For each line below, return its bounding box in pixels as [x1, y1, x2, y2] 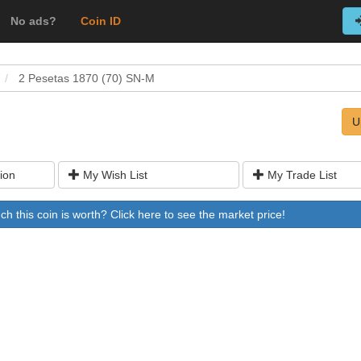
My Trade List [263, 168, 337, 181]
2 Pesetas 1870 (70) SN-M [19, 72, 155, 85]
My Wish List [79, 168, 147, 181]
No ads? [10, 15, 56, 27]
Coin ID [81, 15, 121, 27]
